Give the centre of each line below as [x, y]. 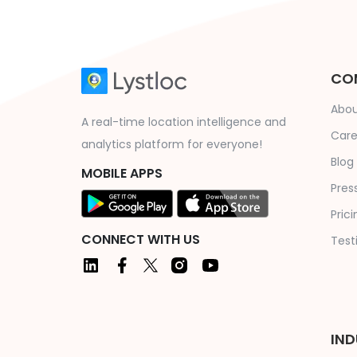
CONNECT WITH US [141, 239]
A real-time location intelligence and [184, 122]
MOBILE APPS [122, 173]
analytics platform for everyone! [172, 144]
